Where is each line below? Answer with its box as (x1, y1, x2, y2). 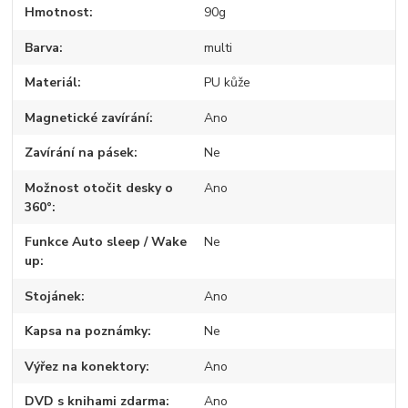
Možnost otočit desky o (25, 178, 174, 197)
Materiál (25, 74, 78, 92)
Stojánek (25, 287, 82, 305)
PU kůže (203, 74, 250, 92)
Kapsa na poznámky (25, 322, 148, 341)
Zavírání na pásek (25, 144, 135, 162)
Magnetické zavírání (25, 108, 150, 127)
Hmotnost (25, 4, 90, 22)
